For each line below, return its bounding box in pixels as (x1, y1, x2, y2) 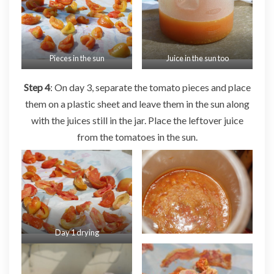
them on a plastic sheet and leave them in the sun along (24, 97, 250, 109)
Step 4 (23, 81, 50, 93)
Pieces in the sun (49, 53, 105, 63)
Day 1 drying (54, 227, 99, 237)
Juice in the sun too (166, 53, 229, 63)
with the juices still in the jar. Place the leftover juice (31, 114, 243, 126)
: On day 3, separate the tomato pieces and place (50, 81, 251, 93)
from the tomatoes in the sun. (76, 130, 198, 143)
